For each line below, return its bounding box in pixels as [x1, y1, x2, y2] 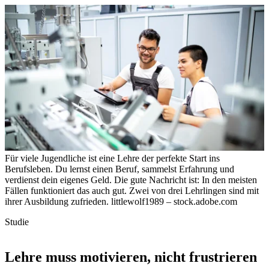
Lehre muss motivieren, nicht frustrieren [5, 249, 257, 265]
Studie [5, 217, 29, 227]
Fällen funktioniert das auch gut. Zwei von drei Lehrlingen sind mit [5, 186, 259, 196]
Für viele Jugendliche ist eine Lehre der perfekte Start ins [5, 153, 220, 163]
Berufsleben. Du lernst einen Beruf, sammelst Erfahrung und [5, 164, 234, 174]
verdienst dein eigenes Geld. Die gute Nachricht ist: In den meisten [5, 175, 257, 185]
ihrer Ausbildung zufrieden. [5, 196, 111, 207]
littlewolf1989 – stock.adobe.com [111, 196, 237, 207]
